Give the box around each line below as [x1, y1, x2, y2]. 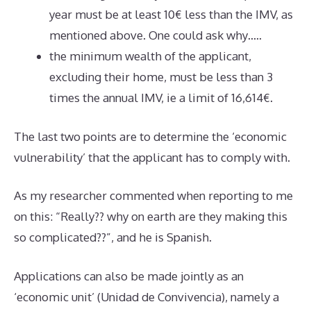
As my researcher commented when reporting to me [14, 188, 293, 203]
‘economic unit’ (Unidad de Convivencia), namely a [14, 289, 279, 304]
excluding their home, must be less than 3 [49, 69, 273, 84]
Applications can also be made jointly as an [14, 268, 244, 283]
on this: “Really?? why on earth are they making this [14, 209, 287, 224]
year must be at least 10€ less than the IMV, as [49, 7, 293, 22]
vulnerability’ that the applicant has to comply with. [14, 149, 290, 165]
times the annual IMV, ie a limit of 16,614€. [49, 90, 273, 105]
